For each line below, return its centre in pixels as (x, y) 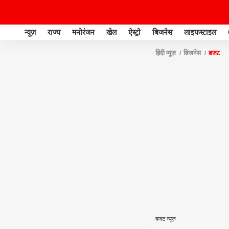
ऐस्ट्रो (134, 32)
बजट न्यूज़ (166, 219)
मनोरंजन (83, 32)
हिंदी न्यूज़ (166, 53)
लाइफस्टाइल (200, 32)
